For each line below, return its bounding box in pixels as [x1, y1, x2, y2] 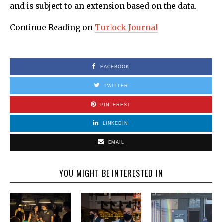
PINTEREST [100, 102, 131, 107]
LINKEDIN [103, 120, 128, 126]
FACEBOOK [100, 64, 129, 69]
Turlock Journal [95, 22, 158, 32]
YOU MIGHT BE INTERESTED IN [59, 167, 163, 179]
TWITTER [103, 83, 128, 88]
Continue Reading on [10, 22, 95, 32]
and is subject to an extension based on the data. [10, 1, 197, 11]
